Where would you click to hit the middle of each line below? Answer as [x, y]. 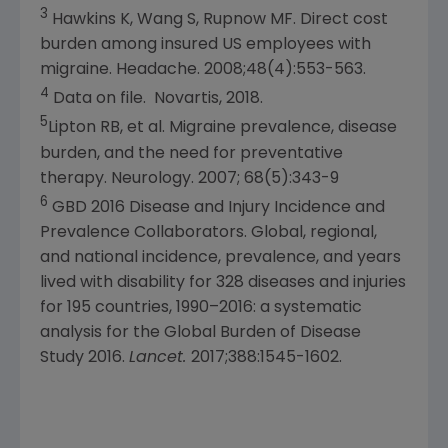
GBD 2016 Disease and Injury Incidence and [218, 207]
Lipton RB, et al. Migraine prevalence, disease [222, 128]
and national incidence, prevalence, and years [220, 257]
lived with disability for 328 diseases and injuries [223, 282]
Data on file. [101, 99]
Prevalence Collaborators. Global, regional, [208, 232]
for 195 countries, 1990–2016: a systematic [201, 307]
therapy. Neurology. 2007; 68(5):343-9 [189, 178]
